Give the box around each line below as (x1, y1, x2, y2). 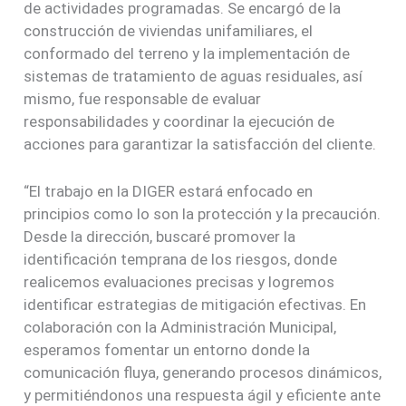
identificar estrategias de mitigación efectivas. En (24, 295, 367, 314)
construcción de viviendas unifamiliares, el (24, 21, 314, 40)
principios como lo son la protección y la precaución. (24, 205, 382, 224)
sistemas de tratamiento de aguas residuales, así (24, 66, 363, 85)
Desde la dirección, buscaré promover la (24, 227, 296, 246)
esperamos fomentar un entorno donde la (24, 341, 311, 360)
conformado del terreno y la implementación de (24, 43, 351, 63)
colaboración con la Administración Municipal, (24, 318, 337, 337)
